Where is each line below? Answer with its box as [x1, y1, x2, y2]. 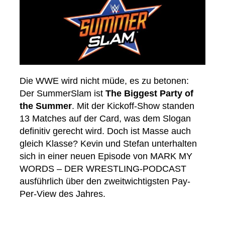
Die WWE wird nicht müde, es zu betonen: [20, 76, 189, 86]
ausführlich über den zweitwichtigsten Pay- [20, 176, 190, 187]
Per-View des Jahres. [20, 189, 105, 199]
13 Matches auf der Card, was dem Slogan [20, 114, 191, 124]
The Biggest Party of [105, 88, 193, 99]
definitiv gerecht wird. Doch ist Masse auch [20, 126, 191, 137]
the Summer [20, 101, 72, 111]
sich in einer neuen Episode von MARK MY [20, 151, 192, 162]
